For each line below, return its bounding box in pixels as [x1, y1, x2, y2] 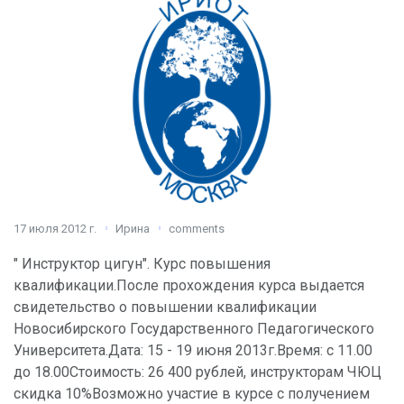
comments [169, 222, 225, 236]
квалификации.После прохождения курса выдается [14, 277, 364, 295]
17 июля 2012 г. [14, 222, 96, 236]
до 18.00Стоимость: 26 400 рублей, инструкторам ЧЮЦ [14, 363, 381, 381]
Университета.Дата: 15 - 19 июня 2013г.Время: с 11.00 [14, 342, 372, 360]
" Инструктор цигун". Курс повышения [14, 255, 271, 273]
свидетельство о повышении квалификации [14, 298, 317, 317]
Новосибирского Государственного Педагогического [14, 320, 374, 338]
